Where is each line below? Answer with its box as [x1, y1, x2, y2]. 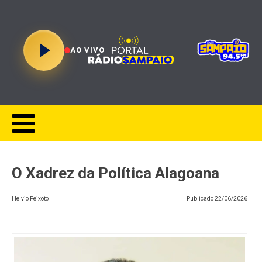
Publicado [187, 195, 215, 202]
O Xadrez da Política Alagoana [12, 164, 219, 182]
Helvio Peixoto [12, 195, 49, 202]
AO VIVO [70, 46, 105, 54]
